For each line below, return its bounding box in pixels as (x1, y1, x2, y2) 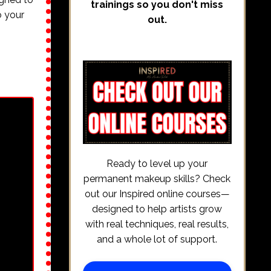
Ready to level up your (106, 158, 208, 170)
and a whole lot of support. (97, 233, 218, 246)
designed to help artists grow (92, 203, 223, 215)
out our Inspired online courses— (84, 188, 230, 200)
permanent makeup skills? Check (83, 173, 231, 185)
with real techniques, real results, (85, 218, 229, 230)
